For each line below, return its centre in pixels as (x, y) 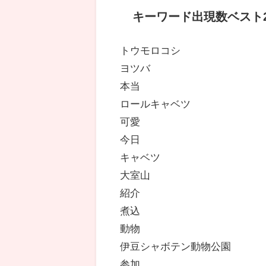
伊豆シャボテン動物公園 (176, 246)
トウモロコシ (151, 50)
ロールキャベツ (156, 104)
